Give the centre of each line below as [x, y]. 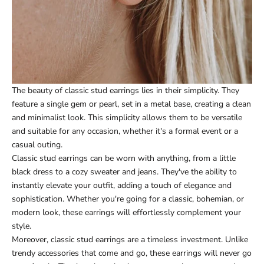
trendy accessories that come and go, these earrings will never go [132, 253]
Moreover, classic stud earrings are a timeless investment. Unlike [130, 239]
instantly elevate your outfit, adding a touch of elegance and [122, 185]
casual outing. [37, 144]
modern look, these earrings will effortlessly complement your [126, 212]
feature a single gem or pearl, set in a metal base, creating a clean [131, 104]
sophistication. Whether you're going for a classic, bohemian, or [128, 199]
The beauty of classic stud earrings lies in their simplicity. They [126, 90]
